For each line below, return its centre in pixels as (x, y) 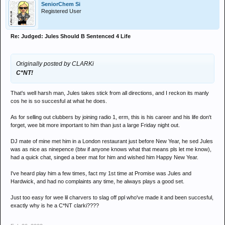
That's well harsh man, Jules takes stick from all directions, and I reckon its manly (110, 93)
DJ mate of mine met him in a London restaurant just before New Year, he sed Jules (112, 141)
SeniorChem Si (61, 4)
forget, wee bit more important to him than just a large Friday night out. (95, 125)
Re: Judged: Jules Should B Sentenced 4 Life (71, 36)
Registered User (61, 11)
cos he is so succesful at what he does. (59, 101)
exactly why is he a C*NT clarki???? (55, 205)
